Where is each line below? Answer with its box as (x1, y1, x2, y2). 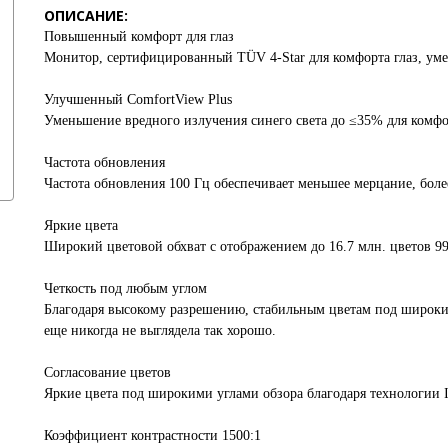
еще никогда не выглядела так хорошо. (44, 322, 276, 338)
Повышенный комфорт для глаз (44, 28, 234, 44)
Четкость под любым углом (44, 280, 207, 296)
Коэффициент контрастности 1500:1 (44, 427, 261, 443)
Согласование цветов (44, 364, 171, 380)
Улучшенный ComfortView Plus (44, 91, 232, 107)
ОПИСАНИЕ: (44, 5, 128, 25)
